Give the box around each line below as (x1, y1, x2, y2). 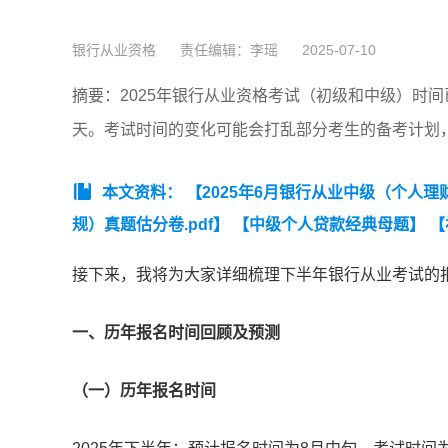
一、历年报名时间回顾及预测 (72, 324, 280, 342)
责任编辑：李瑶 (180, 42, 278, 59)
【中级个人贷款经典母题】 (233, 216, 425, 234)
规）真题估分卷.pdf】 (72, 216, 229, 234)
